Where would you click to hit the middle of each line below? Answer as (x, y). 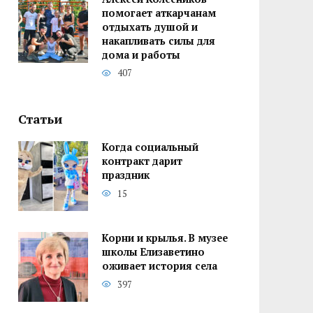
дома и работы (141, 55)
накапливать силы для (159, 41)
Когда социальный (150, 147)
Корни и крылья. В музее (165, 238)
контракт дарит (142, 161)
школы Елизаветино (153, 252)
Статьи (40, 119)
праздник (126, 175)
